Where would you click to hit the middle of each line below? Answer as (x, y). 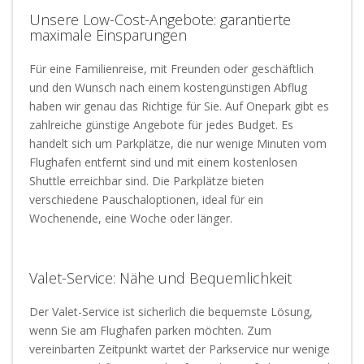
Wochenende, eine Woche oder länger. (131, 218)
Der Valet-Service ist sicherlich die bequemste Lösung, (171, 312)
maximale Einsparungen (108, 35)
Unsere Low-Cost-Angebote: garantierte (160, 19)
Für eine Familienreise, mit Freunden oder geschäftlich (171, 69)
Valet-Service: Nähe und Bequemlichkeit (160, 278)
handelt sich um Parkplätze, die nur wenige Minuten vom (178, 143)
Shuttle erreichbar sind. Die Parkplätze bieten (147, 181)
